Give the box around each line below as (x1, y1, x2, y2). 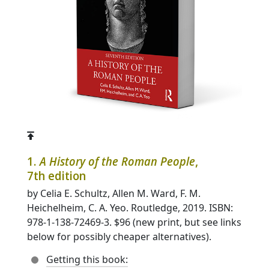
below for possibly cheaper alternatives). (27, 229, 211, 243)
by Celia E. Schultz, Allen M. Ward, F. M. (27, 186, 201, 200)
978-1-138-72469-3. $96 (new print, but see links (27, 215, 241, 229)
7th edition (27, 167, 86, 184)
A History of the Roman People (40, 153, 195, 169)
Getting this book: (46, 252, 128, 266)
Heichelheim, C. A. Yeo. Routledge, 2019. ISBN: (27, 201, 233, 214)
